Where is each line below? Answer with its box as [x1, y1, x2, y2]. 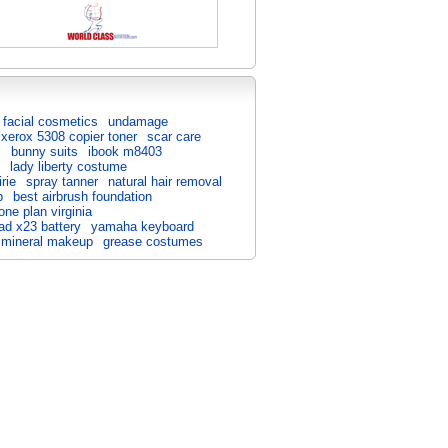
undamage [108, 114, 168, 129]
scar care [147, 129, 201, 144]
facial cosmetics [3, 114, 98, 129]
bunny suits [11, 144, 78, 159]
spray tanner [26, 174, 98, 189]
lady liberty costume [10, 159, 127, 174]
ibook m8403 [88, 144, 162, 159]
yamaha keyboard [91, 219, 194, 234]
